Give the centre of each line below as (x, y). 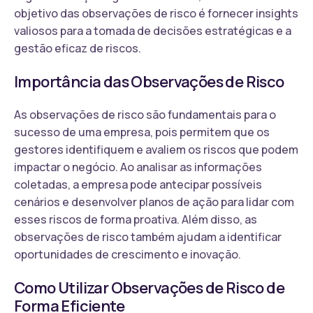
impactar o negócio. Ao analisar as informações (138, 167)
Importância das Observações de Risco (149, 81)
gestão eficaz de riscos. (78, 48)
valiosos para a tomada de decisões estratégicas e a (153, 30)
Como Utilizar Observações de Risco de (150, 287)
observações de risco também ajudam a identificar (148, 236)
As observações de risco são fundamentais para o (145, 114)
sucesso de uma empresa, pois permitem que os (142, 132)
